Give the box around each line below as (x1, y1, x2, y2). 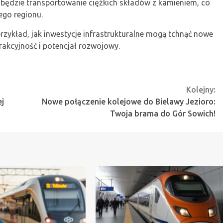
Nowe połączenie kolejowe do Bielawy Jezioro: (42, 97, 216, 106)
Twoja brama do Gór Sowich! (110, 109, 216, 118)
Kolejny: (186, 85, 216, 94)
